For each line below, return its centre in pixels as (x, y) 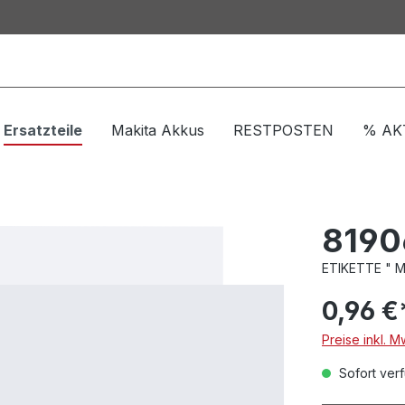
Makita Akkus (157, 130)
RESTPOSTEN (283, 130)
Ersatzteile (42, 130)
